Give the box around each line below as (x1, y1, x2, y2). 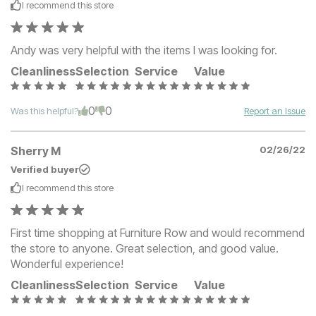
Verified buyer (11, 163, 79, 175)
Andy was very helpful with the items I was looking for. (11, 43, 277, 58)
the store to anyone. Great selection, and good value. (11, 241, 279, 255)
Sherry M (11, 143, 61, 158)
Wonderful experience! (11, 256, 123, 271)
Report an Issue (244, 105, 305, 117)
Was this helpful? (11, 105, 78, 117)
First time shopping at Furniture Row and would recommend (11, 225, 305, 240)
